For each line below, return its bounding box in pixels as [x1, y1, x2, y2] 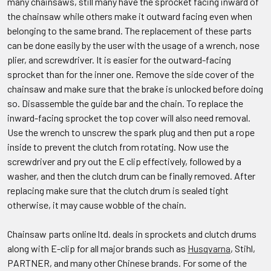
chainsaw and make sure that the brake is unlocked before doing [7, 83, 263, 94]
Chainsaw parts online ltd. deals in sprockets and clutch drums [7, 228, 256, 240]
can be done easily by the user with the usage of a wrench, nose [7, 39, 260, 51]
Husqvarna [188, 243, 230, 254]
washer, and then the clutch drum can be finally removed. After [7, 170, 255, 181]
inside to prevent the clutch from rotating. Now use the [7, 141, 229, 152]
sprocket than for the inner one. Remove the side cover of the [7, 68, 254, 80]
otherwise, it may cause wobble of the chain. [7, 199, 186, 211]
